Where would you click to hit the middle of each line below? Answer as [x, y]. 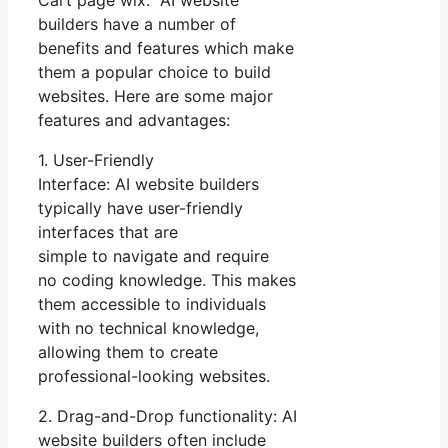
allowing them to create [128, 352]
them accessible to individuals [152, 304]
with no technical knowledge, [148, 328]
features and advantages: [134, 120]
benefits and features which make [166, 48]
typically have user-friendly [140, 208]
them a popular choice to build [154, 72]
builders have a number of [137, 24]
